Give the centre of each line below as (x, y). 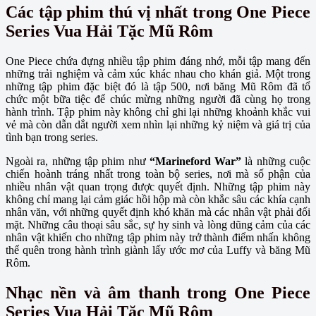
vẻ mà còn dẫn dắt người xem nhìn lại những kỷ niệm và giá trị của (158, 124)
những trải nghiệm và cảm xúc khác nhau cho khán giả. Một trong (158, 73)
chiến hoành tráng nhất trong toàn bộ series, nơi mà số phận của (158, 174)
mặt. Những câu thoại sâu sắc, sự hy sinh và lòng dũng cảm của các (158, 224)
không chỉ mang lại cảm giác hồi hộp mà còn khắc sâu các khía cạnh (158, 199)
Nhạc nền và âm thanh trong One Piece (158, 292)
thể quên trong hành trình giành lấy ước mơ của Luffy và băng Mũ (158, 250)
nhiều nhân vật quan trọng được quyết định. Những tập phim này (158, 186)
